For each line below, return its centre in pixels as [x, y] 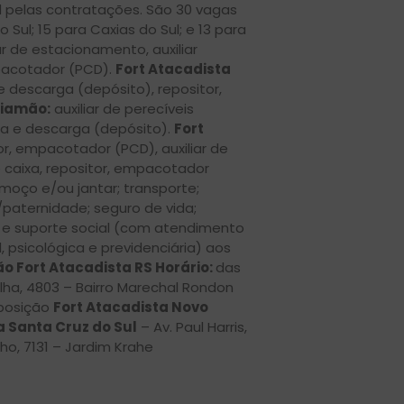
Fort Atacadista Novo [131, 307]
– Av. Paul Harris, [192, 326]
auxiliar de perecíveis [122, 108]
